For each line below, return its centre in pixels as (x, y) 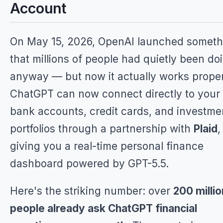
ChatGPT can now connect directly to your (115, 94)
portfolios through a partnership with (102, 129)
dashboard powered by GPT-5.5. (89, 164)
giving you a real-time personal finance (107, 146)
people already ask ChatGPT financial (104, 208)
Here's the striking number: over (92, 191)
